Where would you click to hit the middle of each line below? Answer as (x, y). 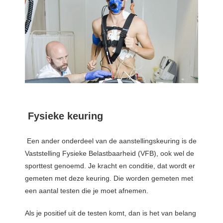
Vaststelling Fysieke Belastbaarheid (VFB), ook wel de (110, 154)
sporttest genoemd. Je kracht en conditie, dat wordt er (110, 166)
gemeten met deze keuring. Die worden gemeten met (109, 178)
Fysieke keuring (65, 116)
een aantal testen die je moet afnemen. (87, 191)
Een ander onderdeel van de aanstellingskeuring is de (112, 141)
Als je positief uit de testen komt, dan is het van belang (111, 213)
